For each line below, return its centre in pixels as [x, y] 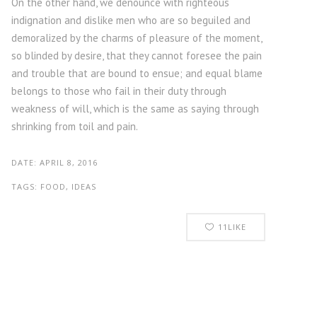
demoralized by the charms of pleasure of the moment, [136, 38]
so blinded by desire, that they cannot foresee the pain [136, 56]
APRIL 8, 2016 [68, 162]
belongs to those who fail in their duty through [119, 91]
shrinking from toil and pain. [74, 126]
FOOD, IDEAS [68, 186]
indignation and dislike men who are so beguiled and [131, 20]
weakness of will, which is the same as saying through [135, 109]
